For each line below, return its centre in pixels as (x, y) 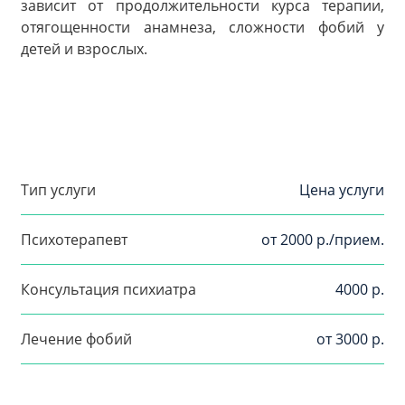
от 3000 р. (350, 339)
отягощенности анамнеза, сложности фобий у (202, 27)
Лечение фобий (76, 339)
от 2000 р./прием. (323, 240)
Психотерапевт (74, 240)
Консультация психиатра (108, 290)
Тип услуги (58, 190)
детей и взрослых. (84, 48)
